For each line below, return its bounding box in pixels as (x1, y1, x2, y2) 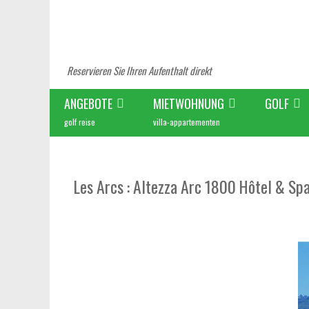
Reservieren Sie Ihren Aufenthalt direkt (67, 63, 212, 78)
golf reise (64, 116, 95, 128)
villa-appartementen (153, 116, 220, 128)
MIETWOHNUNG (153, 94, 224, 112)
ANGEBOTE (64, 94, 112, 112)
